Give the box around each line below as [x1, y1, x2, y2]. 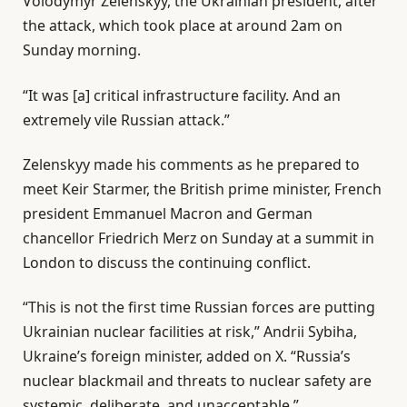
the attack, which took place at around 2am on [23, 15, 342, 36]
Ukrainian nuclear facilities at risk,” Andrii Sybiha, [23, 322, 357, 342]
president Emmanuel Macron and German [23, 203, 313, 223]
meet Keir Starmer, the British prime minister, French [23, 178, 382, 199]
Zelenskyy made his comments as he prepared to [23, 154, 360, 174]
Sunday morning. [23, 40, 141, 61]
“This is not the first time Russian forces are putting [23, 297, 375, 318]
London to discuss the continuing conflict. [23, 252, 311, 273]
